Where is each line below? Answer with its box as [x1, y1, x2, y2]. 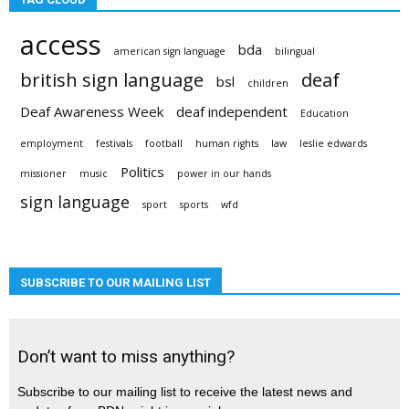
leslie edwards [299, 137, 367, 150]
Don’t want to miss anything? [17, 346, 235, 367]
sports [180, 198, 208, 211]
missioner [20, 167, 67, 180]
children [247, 77, 288, 89]
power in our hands [177, 167, 271, 180]
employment [20, 137, 83, 150]
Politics [121, 163, 164, 181]
